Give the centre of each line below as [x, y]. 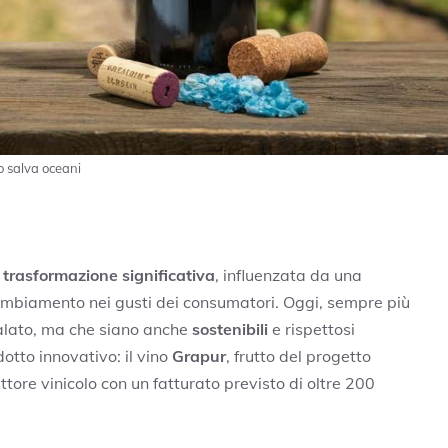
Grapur [199, 355]
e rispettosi [311, 328]
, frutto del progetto [298, 355]
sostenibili [230, 328]
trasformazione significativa [109, 274]
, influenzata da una [288, 274]
